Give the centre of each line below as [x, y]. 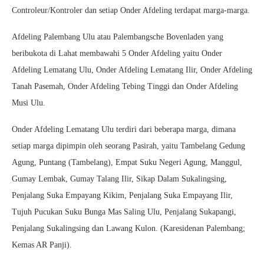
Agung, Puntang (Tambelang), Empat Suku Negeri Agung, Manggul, [127, 163]
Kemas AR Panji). [42, 245]
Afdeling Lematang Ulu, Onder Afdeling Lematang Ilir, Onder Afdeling [132, 70]
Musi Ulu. [29, 103]
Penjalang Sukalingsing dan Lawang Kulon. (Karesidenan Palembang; [128, 229]
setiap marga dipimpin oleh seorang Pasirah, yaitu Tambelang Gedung [128, 146]
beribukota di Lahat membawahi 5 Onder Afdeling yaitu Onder [117, 54]
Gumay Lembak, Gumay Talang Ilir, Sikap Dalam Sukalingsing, [119, 179]
